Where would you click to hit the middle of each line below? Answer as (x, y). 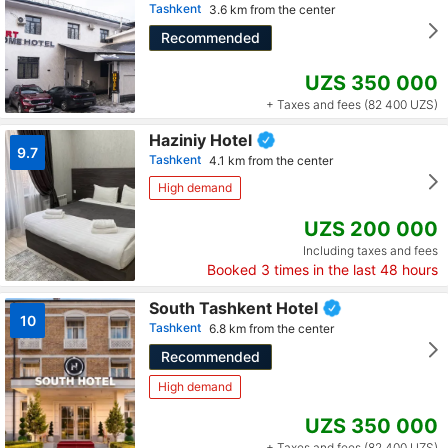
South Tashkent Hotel (233, 307)
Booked (234, 269)
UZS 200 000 (371, 228)
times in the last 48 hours (354, 269)
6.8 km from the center (271, 328)
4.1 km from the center (271, 160)
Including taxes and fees (370, 250)
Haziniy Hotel (200, 139)
